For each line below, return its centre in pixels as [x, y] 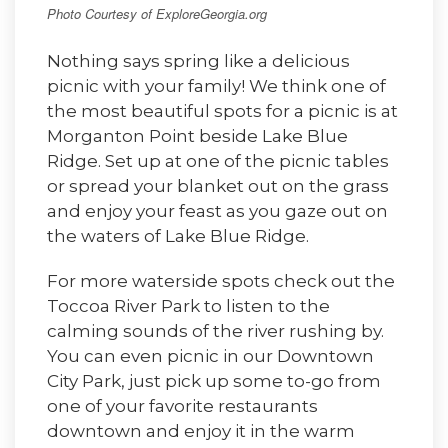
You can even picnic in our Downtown [210, 355]
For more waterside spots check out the [221, 280]
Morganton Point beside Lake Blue [197, 135]
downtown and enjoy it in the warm [201, 430]
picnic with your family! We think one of [216, 85]
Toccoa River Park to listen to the [188, 305]
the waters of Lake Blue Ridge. [178, 235]
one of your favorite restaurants [182, 405]
